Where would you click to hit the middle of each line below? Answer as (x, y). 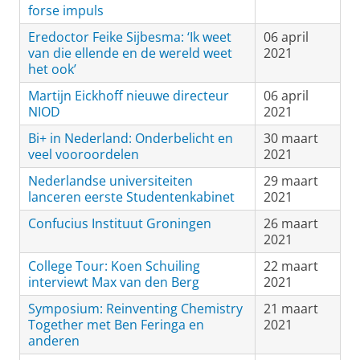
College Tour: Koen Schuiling (114, 266)
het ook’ (52, 69)
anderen (54, 341)
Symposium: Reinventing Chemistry (135, 309)
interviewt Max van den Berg (114, 282)
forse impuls (66, 10)
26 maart (291, 223)
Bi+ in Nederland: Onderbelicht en (131, 138)
